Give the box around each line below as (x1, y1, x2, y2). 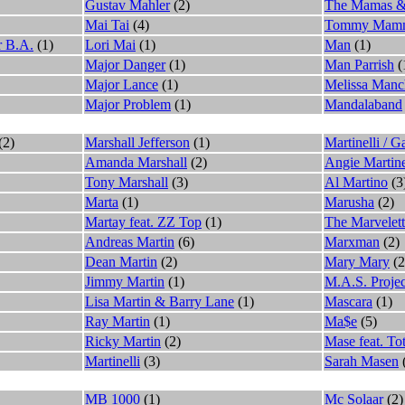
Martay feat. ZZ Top (85, 213, 202, 230)
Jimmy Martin (85, 273, 165, 289)
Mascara (325, 293, 372, 309)
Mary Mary (325, 253, 390, 269)
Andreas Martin (85, 233, 174, 250)
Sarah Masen (325, 353, 399, 369)
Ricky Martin (85, 333, 161, 349)
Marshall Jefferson (85, 134, 190, 150)
